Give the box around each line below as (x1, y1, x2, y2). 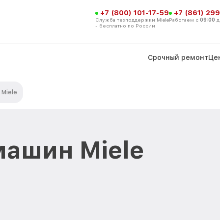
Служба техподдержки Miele (95, 16, 169, 23)
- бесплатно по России (95, 22, 155, 28)
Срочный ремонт (148, 53, 208, 61)
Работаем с (169, 16, 200, 23)
